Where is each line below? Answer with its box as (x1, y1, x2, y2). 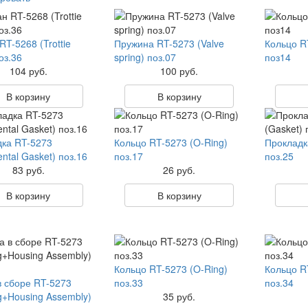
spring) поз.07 (113, 50, 176, 64)
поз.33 (113, 276, 143, 289)
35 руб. (163, 289, 196, 303)
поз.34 (265, 276, 294, 289)
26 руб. (163, 163, 196, 177)
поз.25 (265, 149, 294, 163)
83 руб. (12, 163, 45, 177)
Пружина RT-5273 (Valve (113, 36, 224, 50)
